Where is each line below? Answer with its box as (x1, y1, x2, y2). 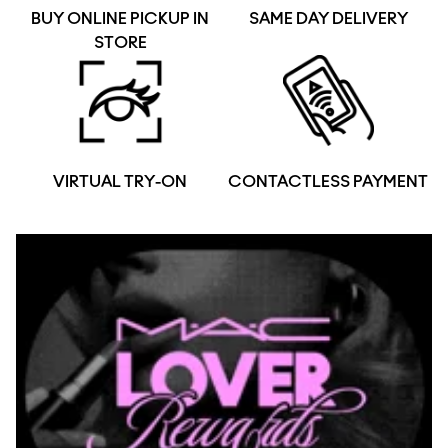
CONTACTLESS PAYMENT (228, 173, 428, 190)
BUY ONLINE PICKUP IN (31, 10, 209, 27)
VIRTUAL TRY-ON (53, 173, 187, 190)
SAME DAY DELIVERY (248, 10, 408, 27)
